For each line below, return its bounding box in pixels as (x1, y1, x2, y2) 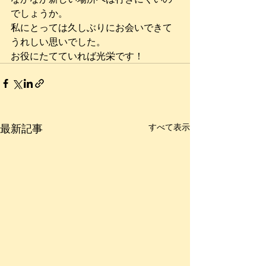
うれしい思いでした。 (11, 35, 106, 48)
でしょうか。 (11, 7, 68, 20)
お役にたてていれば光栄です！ (11, 49, 144, 62)
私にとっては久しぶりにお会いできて (11, 21, 172, 34)
